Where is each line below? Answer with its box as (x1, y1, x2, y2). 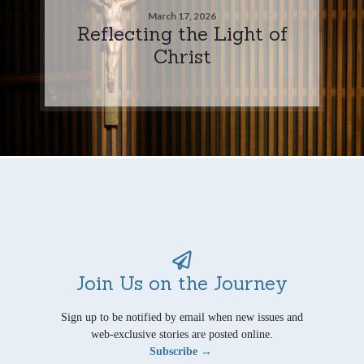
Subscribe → (149, 344, 212, 357)
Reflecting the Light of (76, 20, 288, 45)
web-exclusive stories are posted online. (91, 327, 273, 340)
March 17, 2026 (148, 9, 216, 22)
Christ (153, 43, 211, 68)
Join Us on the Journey (76, 270, 288, 295)
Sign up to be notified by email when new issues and (61, 310, 303, 323)
